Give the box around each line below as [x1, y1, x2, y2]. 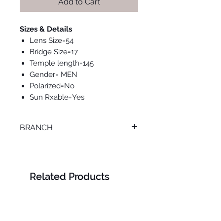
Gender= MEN [30, 70, 77, 79]
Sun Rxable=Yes [30, 93, 84, 102]
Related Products [30, 171, 110, 183]
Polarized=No [30, 81, 74, 91]
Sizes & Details [20, 25, 72, 34]
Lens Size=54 [30, 36, 74, 45]
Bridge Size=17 [30, 47, 78, 57]
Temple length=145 [30, 59, 94, 68]
